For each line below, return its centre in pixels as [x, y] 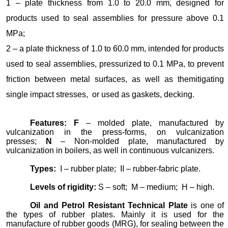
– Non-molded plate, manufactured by [138, 141]
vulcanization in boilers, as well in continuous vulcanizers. [110, 150]
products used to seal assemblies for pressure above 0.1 [115, 18]
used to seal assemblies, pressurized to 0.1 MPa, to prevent [115, 64]
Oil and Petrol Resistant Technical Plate [109, 205]
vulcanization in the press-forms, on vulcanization [115, 132]
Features [47, 123]
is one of [206, 205]
